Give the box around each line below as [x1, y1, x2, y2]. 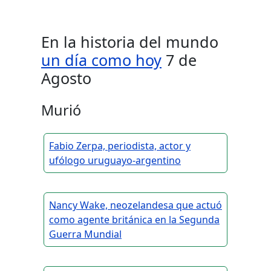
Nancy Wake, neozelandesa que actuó [49, 198, 222, 212]
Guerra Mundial [49, 227, 122, 241]
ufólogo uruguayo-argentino [49, 154, 181, 168]
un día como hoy [41, 50, 162, 71]
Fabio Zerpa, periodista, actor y [49, 139, 191, 153]
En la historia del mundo [41, 31, 218, 53]
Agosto [41, 68, 91, 89]
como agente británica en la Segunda [49, 213, 220, 227]
